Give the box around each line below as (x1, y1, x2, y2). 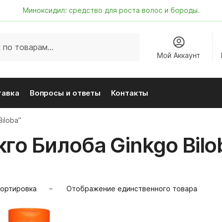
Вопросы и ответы (29, 88, 101, 98)
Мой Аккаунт (157, 51, 201, 59)
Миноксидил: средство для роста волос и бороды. (22, 6, 200, 14)
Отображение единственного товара (66, 184, 197, 193)
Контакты (111, 88, 149, 98)
